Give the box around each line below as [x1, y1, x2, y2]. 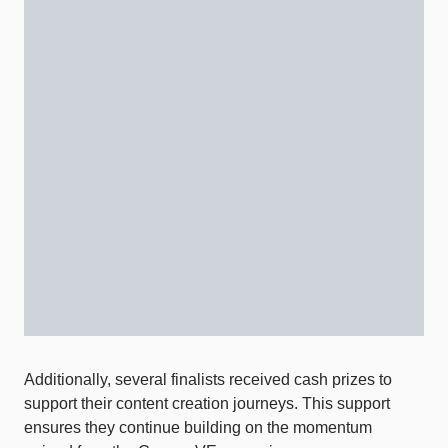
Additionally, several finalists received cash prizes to [24, 371, 392, 389]
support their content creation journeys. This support [24, 395, 390, 413]
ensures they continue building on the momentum [24, 419, 372, 437]
